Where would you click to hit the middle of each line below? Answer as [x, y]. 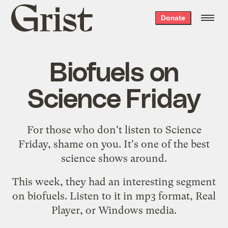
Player [66, 210]
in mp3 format [156, 196]
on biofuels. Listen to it [68, 196]
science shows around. [114, 158]
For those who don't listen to [96, 130]
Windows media [136, 210]
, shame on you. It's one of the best [129, 144]
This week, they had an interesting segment [114, 181]
